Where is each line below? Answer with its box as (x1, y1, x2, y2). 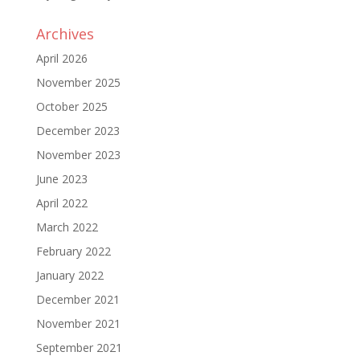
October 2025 (35, 99, 108, 115)
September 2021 (35, 340, 122, 356)
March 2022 (35, 219, 98, 235)
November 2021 (35, 316, 121, 332)
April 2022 (35, 195, 88, 211)
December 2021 (35, 292, 120, 308)
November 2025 (35, 75, 121, 91)
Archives (35, 24, 94, 44)
